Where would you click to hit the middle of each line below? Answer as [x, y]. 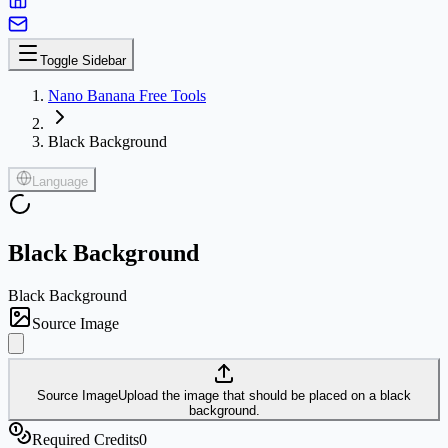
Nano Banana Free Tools [127, 95]
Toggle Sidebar [83, 60]
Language [60, 181]
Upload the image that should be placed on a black [264, 395]
